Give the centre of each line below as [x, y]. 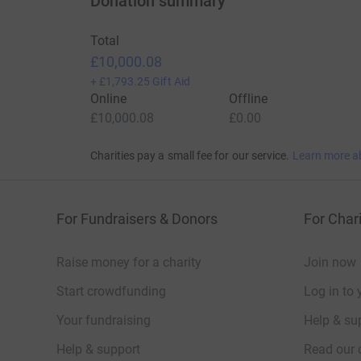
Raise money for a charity [129, 262]
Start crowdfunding [111, 291]
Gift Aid [171, 81]
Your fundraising [104, 320]
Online [108, 99]
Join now [330, 262]
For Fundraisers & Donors [137, 219]
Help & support [98, 349]
